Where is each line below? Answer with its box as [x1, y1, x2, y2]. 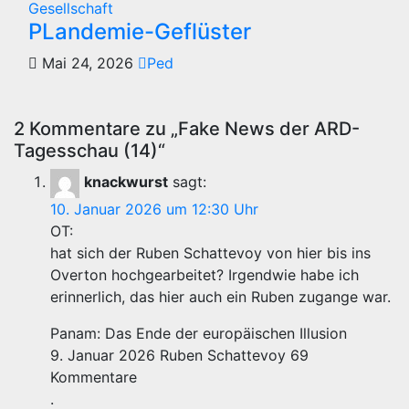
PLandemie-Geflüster [28, 18, 251, 45]
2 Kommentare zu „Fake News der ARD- [14, 118, 360, 140]
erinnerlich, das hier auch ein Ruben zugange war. [50, 288, 391, 306]
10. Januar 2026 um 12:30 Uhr [50, 200, 258, 218]
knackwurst [84, 173, 168, 192]
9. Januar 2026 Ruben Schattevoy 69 [50, 346, 309, 364]
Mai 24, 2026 [37, 54, 138, 72]
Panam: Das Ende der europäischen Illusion [50, 324, 347, 342]
